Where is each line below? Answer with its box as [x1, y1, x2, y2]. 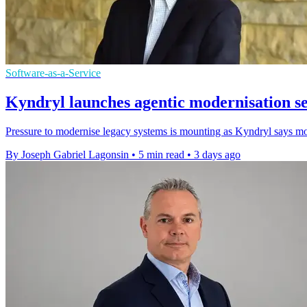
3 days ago [194, 149, 241, 160]
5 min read [138, 149, 184, 160]
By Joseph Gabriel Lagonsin [5, 149, 129, 160]
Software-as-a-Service [5, 67, 101, 79]
